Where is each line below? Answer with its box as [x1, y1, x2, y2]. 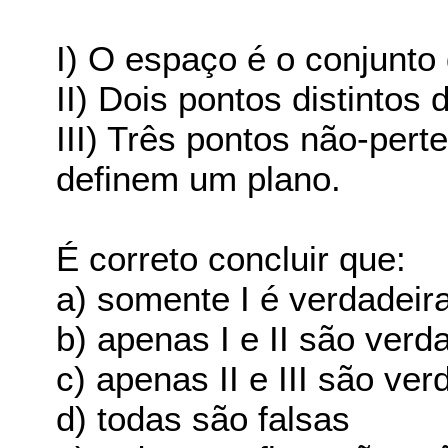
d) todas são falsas [56, 398, 351, 438]
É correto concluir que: [56, 238, 407, 278]
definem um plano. [56, 158, 342, 198]
